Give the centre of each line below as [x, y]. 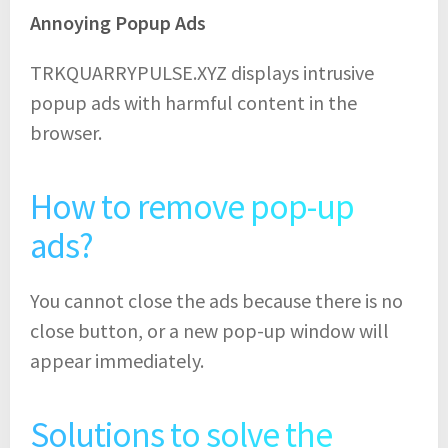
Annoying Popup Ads [118, 22]
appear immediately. [117, 360]
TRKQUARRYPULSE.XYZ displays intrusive [202, 72]
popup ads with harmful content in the [193, 102]
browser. [66, 132]
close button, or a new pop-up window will [209, 330]
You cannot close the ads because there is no [216, 300]
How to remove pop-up [192, 206]
